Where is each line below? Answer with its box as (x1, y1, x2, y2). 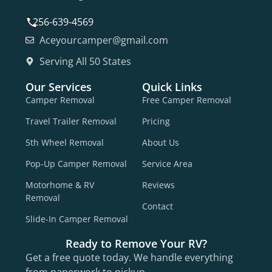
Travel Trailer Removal (25, 115, 117, 127)
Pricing (142, 115, 170, 127)
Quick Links (142, 79, 202, 94)
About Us (142, 136, 179, 148)
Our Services (25, 79, 92, 94)
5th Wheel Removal (25, 136, 104, 148)
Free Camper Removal (142, 93, 231, 106)
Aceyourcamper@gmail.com (39, 33, 168, 47)
